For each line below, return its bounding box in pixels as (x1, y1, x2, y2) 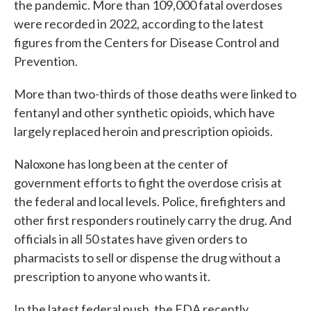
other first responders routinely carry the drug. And (14, 212, 292, 228)
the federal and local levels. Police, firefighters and (14, 194, 285, 209)
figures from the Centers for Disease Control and (14, 35, 279, 50)
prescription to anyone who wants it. (14, 269, 210, 284)
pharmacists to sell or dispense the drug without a (14, 250, 280, 265)
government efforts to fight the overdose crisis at (14, 175, 282, 190)
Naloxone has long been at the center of (14, 156, 228, 171)
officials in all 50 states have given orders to (14, 231, 247, 246)
